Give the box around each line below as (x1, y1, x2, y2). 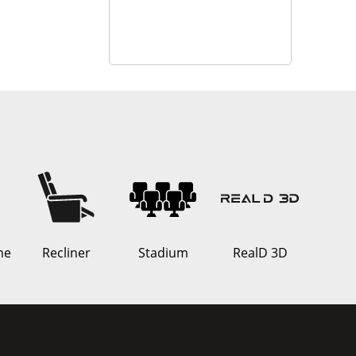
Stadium (137, 244, 188, 262)
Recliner (41, 244, 91, 262)
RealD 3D (232, 244, 288, 262)
